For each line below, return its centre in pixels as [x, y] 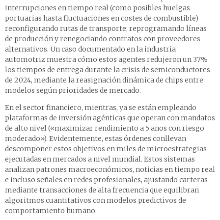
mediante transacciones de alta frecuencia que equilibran [102, 190]
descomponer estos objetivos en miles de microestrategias [106, 149]
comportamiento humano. [51, 210]
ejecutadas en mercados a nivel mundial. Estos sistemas [100, 159]
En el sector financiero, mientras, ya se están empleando [101, 107]
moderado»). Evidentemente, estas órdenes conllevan [96, 138]
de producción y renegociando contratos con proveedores [103, 39]
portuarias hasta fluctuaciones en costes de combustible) [102, 18]
